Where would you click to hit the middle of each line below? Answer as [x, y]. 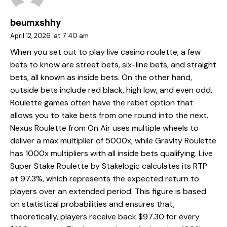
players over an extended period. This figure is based [108, 192]
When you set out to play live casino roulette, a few [105, 52]
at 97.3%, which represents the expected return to [105, 179]
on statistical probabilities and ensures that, [92, 204]
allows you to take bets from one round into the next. [109, 116]
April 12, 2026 [30, 35]
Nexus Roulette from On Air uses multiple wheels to [104, 128]
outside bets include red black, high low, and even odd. [111, 90]
